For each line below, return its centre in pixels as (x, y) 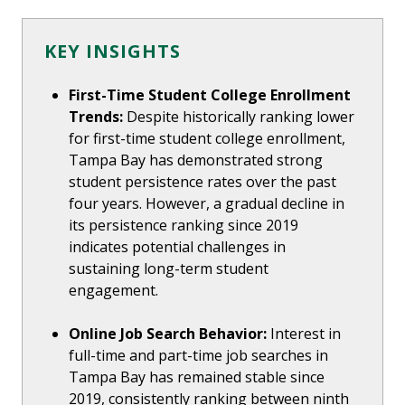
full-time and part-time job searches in (199, 356)
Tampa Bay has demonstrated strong (196, 160)
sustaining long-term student (169, 269)
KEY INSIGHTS (113, 52)
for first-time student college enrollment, (207, 139)
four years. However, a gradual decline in (207, 204)
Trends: (96, 117)
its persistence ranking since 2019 (184, 226)
